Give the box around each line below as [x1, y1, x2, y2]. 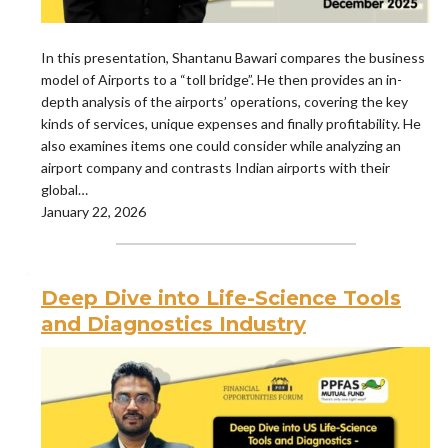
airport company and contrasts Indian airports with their [41, 159, 390, 177]
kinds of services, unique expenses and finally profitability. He [41, 115, 421, 133]
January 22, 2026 [41, 203, 146, 221]
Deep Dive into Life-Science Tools [41, 286, 401, 311]
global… [41, 181, 88, 199]
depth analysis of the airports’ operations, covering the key [41, 93, 408, 111]
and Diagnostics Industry [41, 312, 306, 337]
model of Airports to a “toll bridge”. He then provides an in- [41, 71, 402, 89]
